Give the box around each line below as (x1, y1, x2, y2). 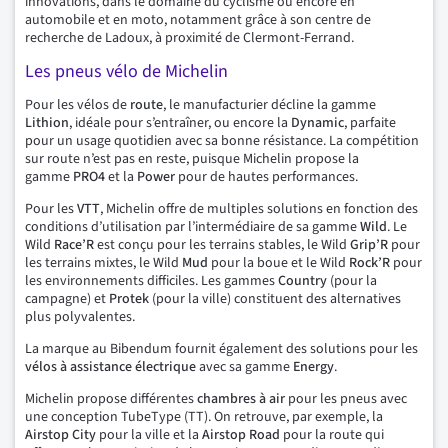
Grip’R (350, 234, 388, 255)
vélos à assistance (25, 356, 132, 377)
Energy (293, 356, 334, 377)
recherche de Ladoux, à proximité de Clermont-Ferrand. (25, 27, 354, 48)
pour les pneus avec (285, 388, 407, 409)
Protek (109, 288, 149, 309)
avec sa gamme (196, 356, 293, 377)
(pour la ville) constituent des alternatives (149, 288, 401, 309)
